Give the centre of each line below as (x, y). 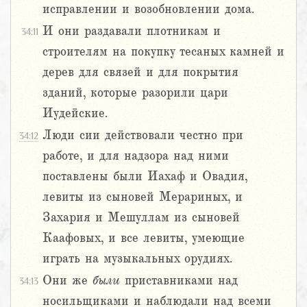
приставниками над (179, 281)
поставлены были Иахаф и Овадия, (145, 176)
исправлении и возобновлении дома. (148, 9)
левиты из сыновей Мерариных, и (143, 197)
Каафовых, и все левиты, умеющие (144, 238)
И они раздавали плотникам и (132, 31)
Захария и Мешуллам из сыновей (141, 218)
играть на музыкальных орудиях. (137, 259)
